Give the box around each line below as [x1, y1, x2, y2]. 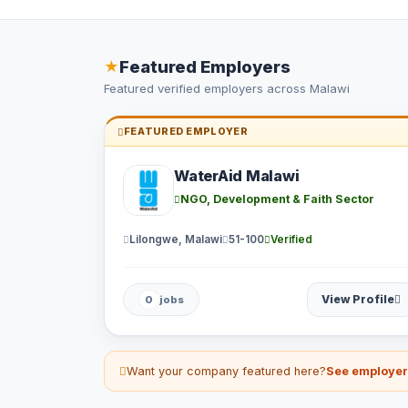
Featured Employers [119, 56, 291, 77]
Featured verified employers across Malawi [104, 81, 350, 97]
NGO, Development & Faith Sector [180, 192, 374, 207]
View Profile [321, 292, 394, 307]
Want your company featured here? [127, 364, 326, 379]
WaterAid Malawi [174, 167, 300, 186]
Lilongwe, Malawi [129, 232, 222, 246]
